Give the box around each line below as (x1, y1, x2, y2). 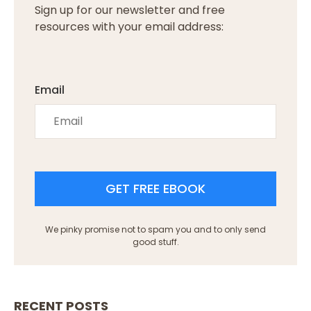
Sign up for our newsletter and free (35, 2, 225, 19)
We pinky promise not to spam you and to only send (45, 223, 266, 235)
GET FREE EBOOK (106, 180, 205, 198)
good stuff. (132, 235, 179, 248)
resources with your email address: (35, 19, 224, 35)
